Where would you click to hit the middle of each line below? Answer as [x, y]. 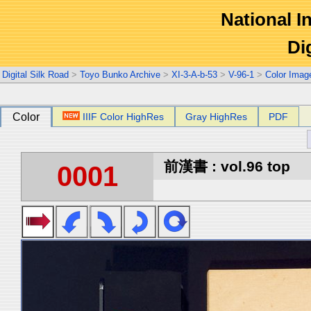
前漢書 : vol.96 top [227, 166]
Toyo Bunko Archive [120, 75]
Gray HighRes [217, 117]
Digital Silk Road [35, 75]
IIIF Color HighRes [124, 117]
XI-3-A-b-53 [194, 75]
